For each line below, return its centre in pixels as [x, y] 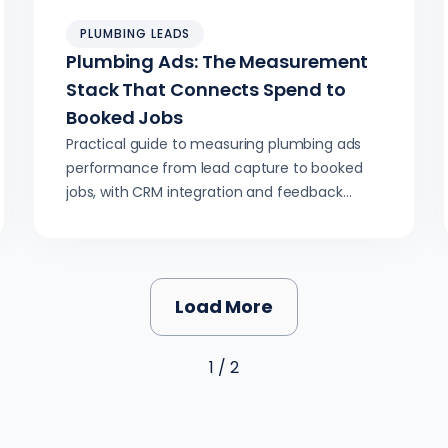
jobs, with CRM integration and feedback [204, 192]
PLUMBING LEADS [135, 33]
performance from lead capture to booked [214, 168]
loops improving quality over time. [182, 216]
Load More [224, 306]
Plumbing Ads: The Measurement [217, 61]
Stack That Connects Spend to [206, 89]
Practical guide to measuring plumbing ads [214, 144]
